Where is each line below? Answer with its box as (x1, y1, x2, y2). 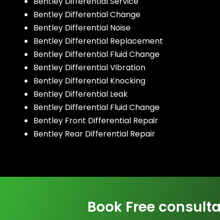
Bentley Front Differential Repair (33, 115, 158, 127)
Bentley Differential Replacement (33, 35, 163, 47)
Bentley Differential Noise (33, 22, 131, 34)
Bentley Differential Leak (33, 88, 128, 100)
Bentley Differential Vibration (33, 62, 145, 74)
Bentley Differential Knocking (33, 75, 145, 87)
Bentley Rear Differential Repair (33, 128, 157, 140)
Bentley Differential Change (33, 9, 140, 21)
